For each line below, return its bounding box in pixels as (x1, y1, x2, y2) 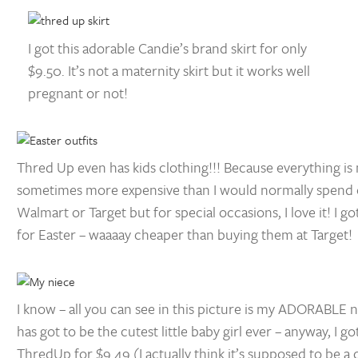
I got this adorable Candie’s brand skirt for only (28, 38, 307, 59)
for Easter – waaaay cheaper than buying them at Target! (17, 224, 353, 245)
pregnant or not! (28, 82, 128, 104)
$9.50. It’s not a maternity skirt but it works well (28, 60, 310, 82)
